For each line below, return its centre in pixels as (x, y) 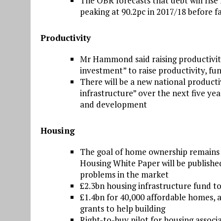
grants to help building (123, 209)
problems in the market (124, 175)
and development (113, 105)
